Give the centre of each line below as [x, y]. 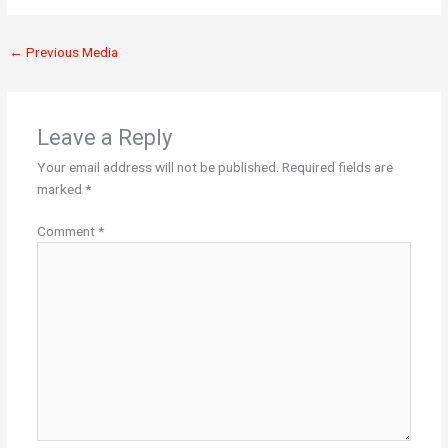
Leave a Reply [104, 137]
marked [60, 188]
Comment [67, 231]
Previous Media [71, 51]
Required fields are [337, 166]
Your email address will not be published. [157, 166]
